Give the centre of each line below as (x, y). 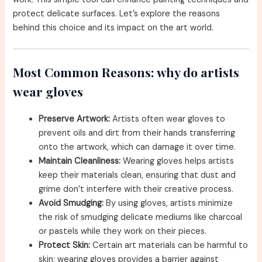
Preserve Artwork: (75, 119)
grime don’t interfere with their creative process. (136, 189)
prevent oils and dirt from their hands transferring (137, 133)
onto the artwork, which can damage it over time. (137, 147)
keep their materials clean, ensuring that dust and (137, 175)
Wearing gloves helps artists (177, 161)
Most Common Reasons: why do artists (126, 72)
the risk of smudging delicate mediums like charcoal (141, 218)
